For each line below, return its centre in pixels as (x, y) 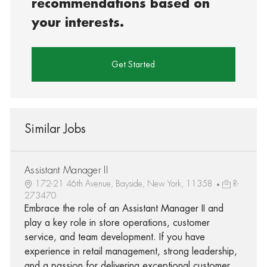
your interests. (78, 23)
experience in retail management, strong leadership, (131, 251)
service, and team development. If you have (114, 237)
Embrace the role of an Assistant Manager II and (124, 208)
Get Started (133, 64)
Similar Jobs (55, 129)
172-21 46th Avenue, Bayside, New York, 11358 (125, 183)
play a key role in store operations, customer (117, 223)
